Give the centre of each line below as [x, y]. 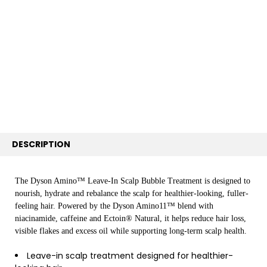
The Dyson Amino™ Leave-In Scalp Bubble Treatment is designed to [133, 181]
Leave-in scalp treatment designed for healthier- [130, 256]
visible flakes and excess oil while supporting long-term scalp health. [131, 231]
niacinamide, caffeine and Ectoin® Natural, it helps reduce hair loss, [131, 219]
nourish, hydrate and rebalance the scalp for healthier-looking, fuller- [132, 194]
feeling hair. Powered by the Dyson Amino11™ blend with [114, 206]
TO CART [30, 91]
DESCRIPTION [41, 145]
